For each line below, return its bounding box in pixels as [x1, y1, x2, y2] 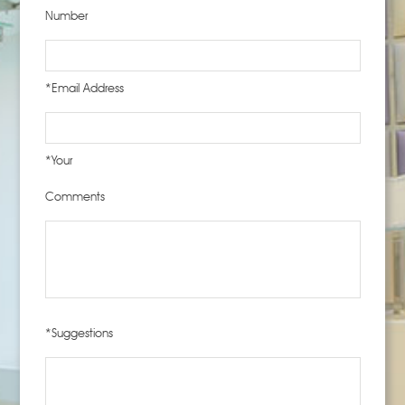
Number [44, 11, 88, 24]
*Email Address [44, 83, 124, 96]
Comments [44, 192, 105, 204]
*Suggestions [44, 328, 113, 341]
